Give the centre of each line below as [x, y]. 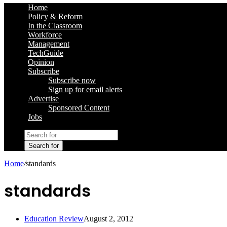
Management [49, 44]
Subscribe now [72, 80]
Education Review [54, 218]
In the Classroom [55, 26]
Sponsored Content [79, 108]
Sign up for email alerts [85, 89]
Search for [44, 146]
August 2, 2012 [108, 218]
